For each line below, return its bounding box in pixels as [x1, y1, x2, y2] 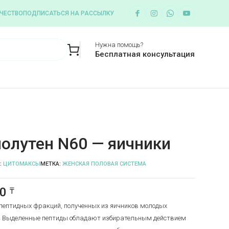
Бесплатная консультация [95, 49, 195, 59]
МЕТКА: [40, 161, 62, 167]
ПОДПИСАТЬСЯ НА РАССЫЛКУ [22, 10, 114, 17]
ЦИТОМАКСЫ [3, 161, 40, 167]
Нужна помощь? [95, 40, 143, 49]
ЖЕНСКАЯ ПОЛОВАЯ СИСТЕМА [62, 161, 146, 167]
